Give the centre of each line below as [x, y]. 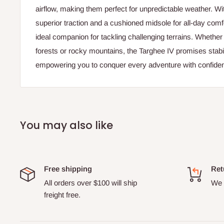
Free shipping [68, 169]
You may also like [66, 125]
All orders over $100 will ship [90, 183]
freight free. [62, 195]
